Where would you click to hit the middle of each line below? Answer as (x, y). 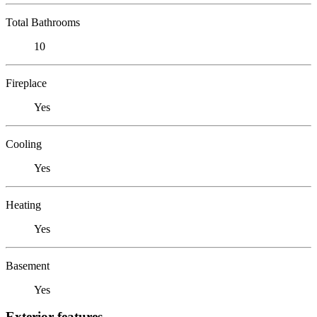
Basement (28, 265)
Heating (23, 204)
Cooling (24, 144)
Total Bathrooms (43, 22)
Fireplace (26, 83)
